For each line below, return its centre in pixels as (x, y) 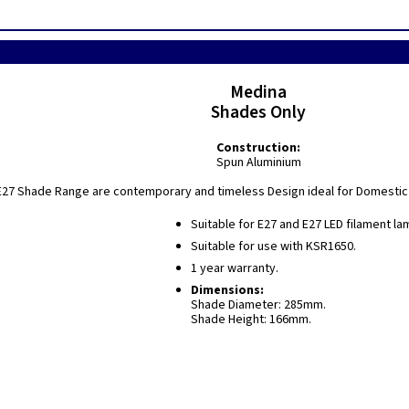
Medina (259, 92)
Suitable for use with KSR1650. (273, 246)
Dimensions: (227, 290)
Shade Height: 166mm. (251, 320)
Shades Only (259, 112)
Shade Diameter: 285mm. (258, 305)
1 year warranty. (234, 268)
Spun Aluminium (258, 163)
